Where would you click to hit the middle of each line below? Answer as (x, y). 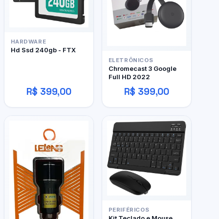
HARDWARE (28, 42)
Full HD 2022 (129, 77)
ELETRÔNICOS (131, 60)
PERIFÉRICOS (129, 210)
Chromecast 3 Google (142, 69)
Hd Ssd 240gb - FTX (43, 50)
